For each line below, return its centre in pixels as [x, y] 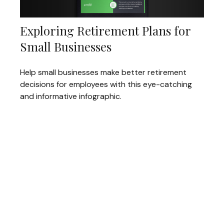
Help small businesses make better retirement [103, 72]
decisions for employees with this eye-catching [106, 84]
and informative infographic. [71, 96]
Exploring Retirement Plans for [105, 30]
